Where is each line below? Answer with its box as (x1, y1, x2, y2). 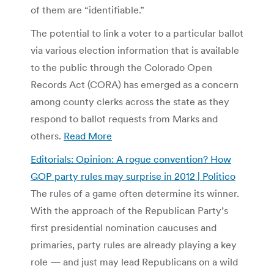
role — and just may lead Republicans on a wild (31, 255, 238, 268)
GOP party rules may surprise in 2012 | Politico (31, 169, 235, 182)
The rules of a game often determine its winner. (31, 187, 239, 199)
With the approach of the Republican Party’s (31, 204, 228, 217)
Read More (64, 129, 112, 142)
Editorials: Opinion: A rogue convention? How (31, 152, 231, 165)
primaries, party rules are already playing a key (31, 238, 237, 251)
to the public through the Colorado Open (31, 61, 212, 73)
